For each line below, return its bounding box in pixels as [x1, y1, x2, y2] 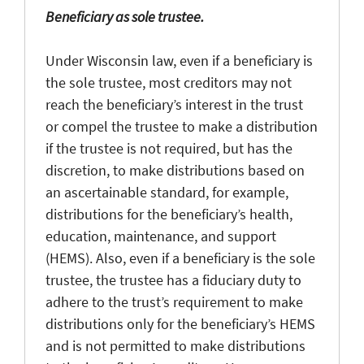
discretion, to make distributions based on [45, 160, 305, 180]
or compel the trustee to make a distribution [45, 116, 318, 136]
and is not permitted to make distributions [45, 336, 305, 355]
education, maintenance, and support [45, 226, 276, 245]
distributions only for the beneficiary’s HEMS [45, 314, 315, 333]
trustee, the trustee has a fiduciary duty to [45, 270, 301, 289]
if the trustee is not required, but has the [45, 138, 292, 158]
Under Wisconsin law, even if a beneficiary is [45, 50, 313, 70]
